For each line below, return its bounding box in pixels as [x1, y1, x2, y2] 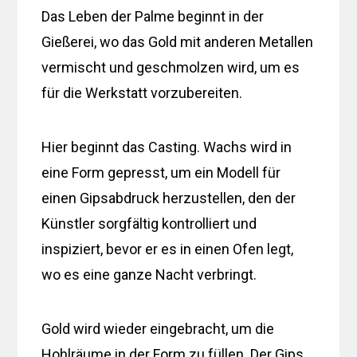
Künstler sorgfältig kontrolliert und [41, 214, 257, 232]
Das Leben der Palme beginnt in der [41, 7, 265, 25]
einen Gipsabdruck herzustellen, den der [41, 189, 296, 206]
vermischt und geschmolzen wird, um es [41, 58, 300, 76]
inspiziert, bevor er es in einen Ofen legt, [41, 240, 294, 257]
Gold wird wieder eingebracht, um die [41, 320, 275, 337]
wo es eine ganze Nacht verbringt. [41, 265, 257, 283]
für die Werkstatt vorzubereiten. [41, 84, 243, 101]
